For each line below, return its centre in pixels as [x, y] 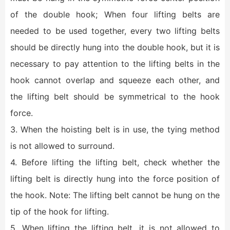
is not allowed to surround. [62, 146]
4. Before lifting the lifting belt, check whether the [115, 162]
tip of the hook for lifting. [60, 212]
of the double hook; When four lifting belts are [115, 14]
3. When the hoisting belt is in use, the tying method [115, 129]
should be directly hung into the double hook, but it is [115, 47]
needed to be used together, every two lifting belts [115, 31]
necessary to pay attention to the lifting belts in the [115, 64]
